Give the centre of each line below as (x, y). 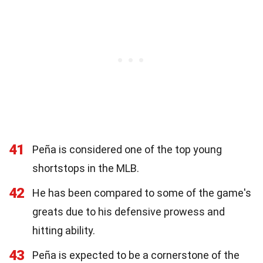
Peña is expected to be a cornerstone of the (136, 255)
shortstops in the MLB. (86, 168)
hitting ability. (64, 230)
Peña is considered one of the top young (127, 149)
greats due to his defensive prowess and (129, 211)
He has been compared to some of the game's (142, 193)
